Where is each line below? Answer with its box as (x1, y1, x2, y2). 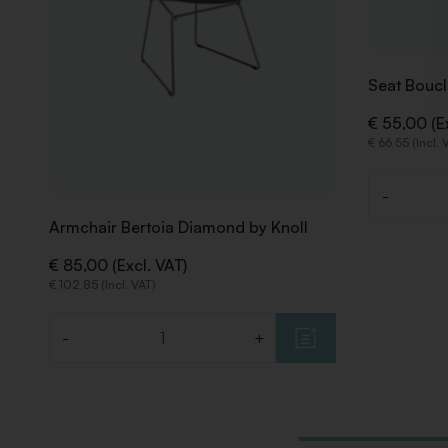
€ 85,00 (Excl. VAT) (48, 255, 187, 276)
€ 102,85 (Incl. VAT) (48, 277, 156, 293)
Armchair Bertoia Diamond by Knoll (48, 217, 308, 238)
